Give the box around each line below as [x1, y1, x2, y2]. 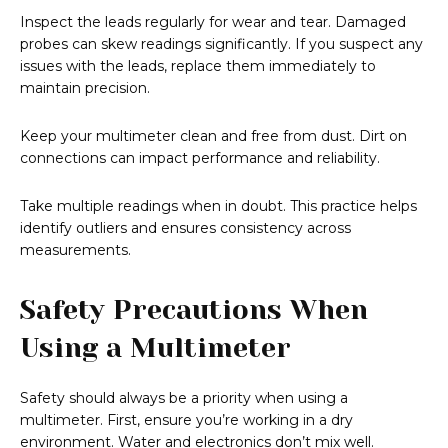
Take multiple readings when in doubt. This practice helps [20, 197, 417, 216]
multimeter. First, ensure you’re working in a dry [20, 411, 353, 430]
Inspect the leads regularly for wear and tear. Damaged [20, 13, 406, 32]
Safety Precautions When [20, 294, 368, 326]
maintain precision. [20, 79, 150, 98]
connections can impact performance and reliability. [20, 149, 380, 168]
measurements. [20, 241, 131, 260]
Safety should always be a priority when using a [20, 389, 348, 408]
